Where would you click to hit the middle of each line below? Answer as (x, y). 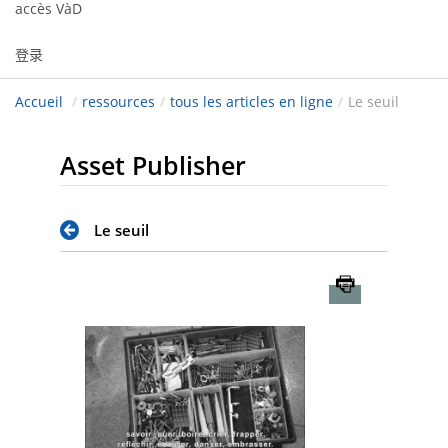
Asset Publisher (153, 165)
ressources (118, 102)
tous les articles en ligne (251, 102)
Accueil (39, 102)
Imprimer (392, 284)
